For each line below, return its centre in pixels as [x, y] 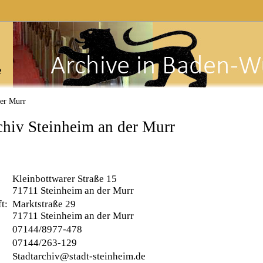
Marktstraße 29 [44, 204]
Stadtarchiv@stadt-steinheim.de [79, 256]
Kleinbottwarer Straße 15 [64, 179]
